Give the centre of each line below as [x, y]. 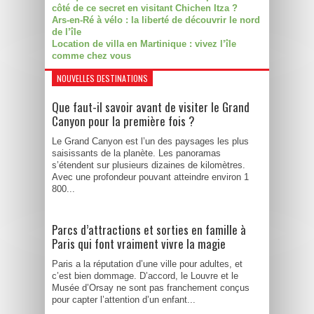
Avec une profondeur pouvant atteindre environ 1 [150, 177]
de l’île [67, 32]
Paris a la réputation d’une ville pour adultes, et [147, 264]
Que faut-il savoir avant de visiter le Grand [151, 107]
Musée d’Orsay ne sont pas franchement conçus [151, 288]
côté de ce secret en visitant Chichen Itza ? [145, 8]
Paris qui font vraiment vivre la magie [139, 244]
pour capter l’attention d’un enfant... [124, 300]
